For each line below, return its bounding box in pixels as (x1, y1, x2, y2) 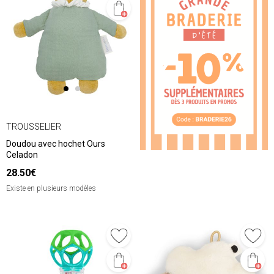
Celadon (6, 150, 38, 160)
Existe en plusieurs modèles (6, 184, 96, 193)
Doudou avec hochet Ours (6, 139, 105, 149)
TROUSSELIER (6, 121, 61, 131)
